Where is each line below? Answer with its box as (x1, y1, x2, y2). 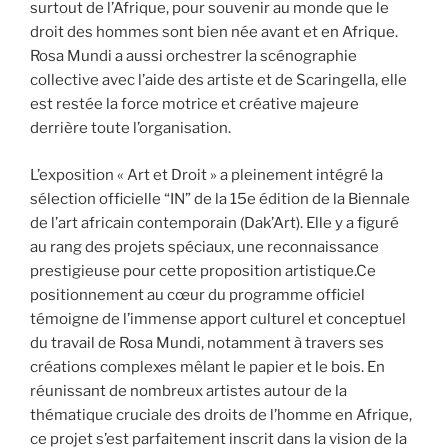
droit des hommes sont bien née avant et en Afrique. (30, 23, 398, 42)
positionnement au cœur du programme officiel (30, 285, 365, 304)
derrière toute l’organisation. (30, 119, 231, 138)
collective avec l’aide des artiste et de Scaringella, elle (30, 71, 407, 90)
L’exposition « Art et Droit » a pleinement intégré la (30, 165, 383, 184)
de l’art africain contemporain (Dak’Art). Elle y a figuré (30, 213, 399, 232)
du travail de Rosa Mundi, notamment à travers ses (30, 333, 384, 352)
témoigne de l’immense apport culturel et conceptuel (30, 309, 406, 328)
